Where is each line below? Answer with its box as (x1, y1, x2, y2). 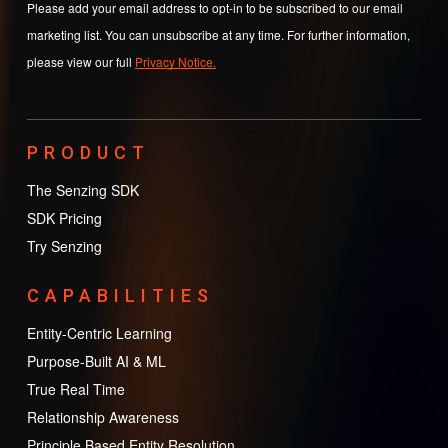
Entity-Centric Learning (26, 322, 172, 343)
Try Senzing (26, 235, 102, 256)
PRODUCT (26, 141, 150, 163)
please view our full (26, 52, 135, 70)
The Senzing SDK (26, 179, 139, 200)
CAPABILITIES (26, 284, 214, 306)
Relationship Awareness (26, 406, 179, 427)
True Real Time (26, 378, 125, 399)
